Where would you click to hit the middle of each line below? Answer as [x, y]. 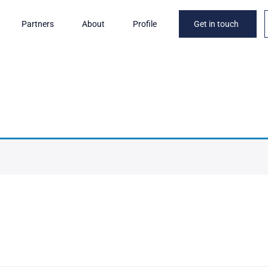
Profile [144, 24]
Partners [37, 24]
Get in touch [216, 24]
